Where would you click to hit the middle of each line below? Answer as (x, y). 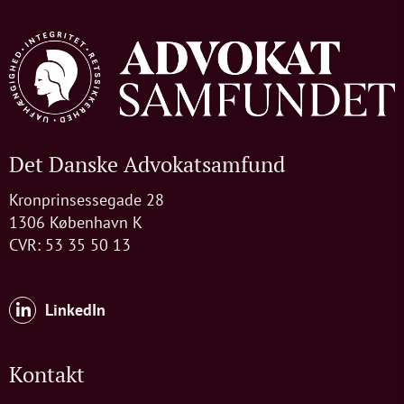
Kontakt (47, 374)
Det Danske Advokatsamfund (147, 164)
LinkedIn (75, 310)
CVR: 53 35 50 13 (72, 244)
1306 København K (76, 222)
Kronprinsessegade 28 (87, 199)
